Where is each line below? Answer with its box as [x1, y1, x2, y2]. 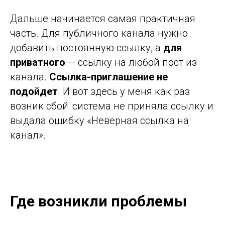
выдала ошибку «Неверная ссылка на [10, 114, 189, 127]
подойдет [10, 85, 58, 97]
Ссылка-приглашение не [49, 70, 168, 83]
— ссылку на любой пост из [65, 56, 197, 68]
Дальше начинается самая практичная [10, 12, 195, 25]
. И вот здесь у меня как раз [58, 85, 190, 97]
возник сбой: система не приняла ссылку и [10, 99, 213, 112]
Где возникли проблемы [10, 192, 187, 210]
